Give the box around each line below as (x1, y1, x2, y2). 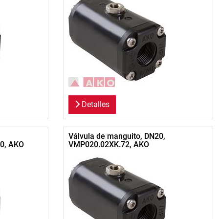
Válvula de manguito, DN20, (68, 131, 165, 141)
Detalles (79, 100, 109, 109)
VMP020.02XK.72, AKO (68, 140, 149, 150)
